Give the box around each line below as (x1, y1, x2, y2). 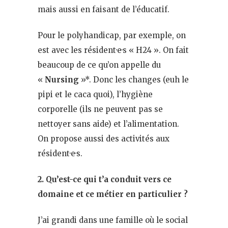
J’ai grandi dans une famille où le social (38, 215, 188, 225)
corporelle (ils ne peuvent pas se (38, 104, 163, 114)
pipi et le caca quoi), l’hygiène (38, 89, 153, 99)
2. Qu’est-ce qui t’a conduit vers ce (38, 174, 172, 184)
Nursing (45, 74, 79, 84)
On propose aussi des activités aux (38, 133, 169, 144)
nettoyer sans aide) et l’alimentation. (38, 119, 179, 129)
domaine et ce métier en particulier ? (38, 189, 188, 199)
